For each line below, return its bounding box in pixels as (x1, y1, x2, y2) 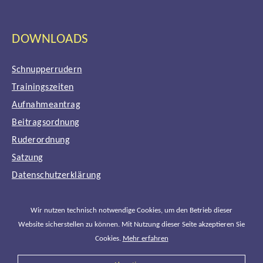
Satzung (12, 153, 43, 163)
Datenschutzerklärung (12, 170, 101, 180)
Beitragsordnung (12, 117, 80, 127)
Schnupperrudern (12, 65, 82, 75)
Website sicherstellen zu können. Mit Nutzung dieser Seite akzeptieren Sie (18, 221, 245, 228)
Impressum (12, 188, 57, 198)
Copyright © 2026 (19, 243, 90, 253)
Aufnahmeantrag (12, 100, 80, 110)
